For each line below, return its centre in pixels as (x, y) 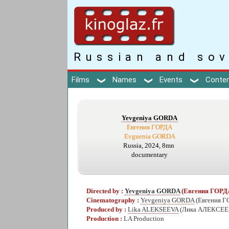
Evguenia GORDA (150, 137)
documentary (150, 155)
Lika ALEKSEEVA (153, 209)
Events (171, 79)
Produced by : (107, 209)
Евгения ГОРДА (150, 128)
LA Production (144, 219)
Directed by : (106, 191)
